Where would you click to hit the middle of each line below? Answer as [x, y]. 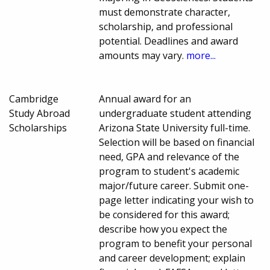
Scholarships [38, 127]
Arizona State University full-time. [175, 127]
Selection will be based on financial [177, 142]
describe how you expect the [163, 229]
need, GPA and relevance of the [169, 156]
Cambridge [34, 99]
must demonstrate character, [165, 12]
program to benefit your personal [176, 243]
